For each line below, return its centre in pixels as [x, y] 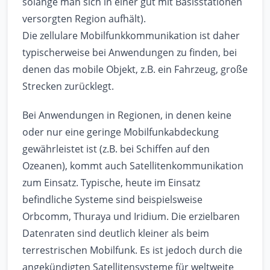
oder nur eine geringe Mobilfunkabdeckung [121, 132]
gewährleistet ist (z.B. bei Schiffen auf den [116, 149]
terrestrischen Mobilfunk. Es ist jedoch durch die [132, 250]
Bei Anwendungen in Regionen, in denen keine [127, 115]
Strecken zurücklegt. [68, 86]
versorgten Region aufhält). [84, 19]
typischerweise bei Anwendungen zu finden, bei [130, 53]
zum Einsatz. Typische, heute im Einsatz [111, 183]
